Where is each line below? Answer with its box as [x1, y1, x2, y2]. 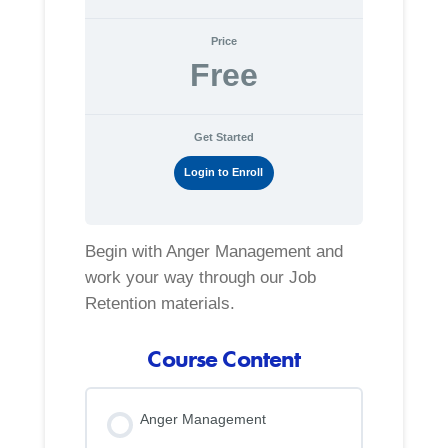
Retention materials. [84, 293, 235, 313]
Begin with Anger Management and [84, 241, 343, 261]
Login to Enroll [184, 166, 264, 178]
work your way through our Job [84, 267, 316, 287]
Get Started [193, 131, 254, 143]
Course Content [147, 342, 301, 374]
